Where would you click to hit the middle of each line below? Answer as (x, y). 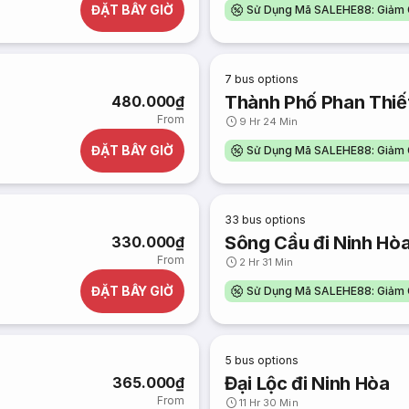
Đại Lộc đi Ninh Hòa (307, 383)
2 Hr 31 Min (267, 262)
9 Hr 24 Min (269, 121)
